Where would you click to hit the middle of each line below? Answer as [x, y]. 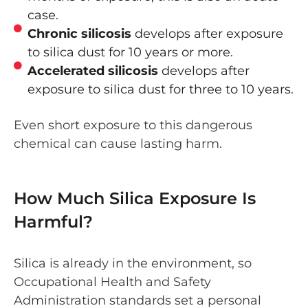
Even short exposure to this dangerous [133, 125]
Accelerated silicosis [93, 71]
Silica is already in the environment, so [133, 263]
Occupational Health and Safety [112, 282]
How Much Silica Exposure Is [135, 198]
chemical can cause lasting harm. [118, 144]
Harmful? [53, 221]
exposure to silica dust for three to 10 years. [161, 90]
